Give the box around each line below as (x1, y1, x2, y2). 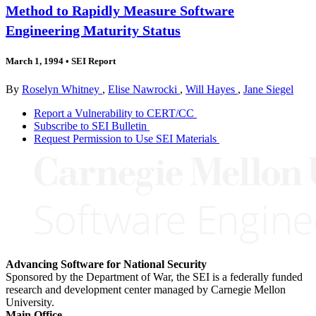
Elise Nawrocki (108, 83, 180, 95)
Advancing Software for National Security (6, 257, 207, 270)
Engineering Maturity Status (6, 23, 181, 39)
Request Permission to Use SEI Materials (34, 132, 217, 145)
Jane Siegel (243, 83, 293, 95)
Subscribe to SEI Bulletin (34, 119, 147, 132)
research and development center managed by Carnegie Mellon (6, 283, 286, 296)
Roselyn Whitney (22, 83, 102, 95)
